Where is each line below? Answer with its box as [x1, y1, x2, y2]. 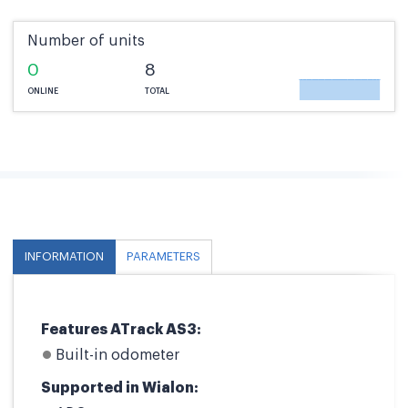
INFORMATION [25, 251, 104, 262]
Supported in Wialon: [41, 381, 199, 395]
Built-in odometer [56, 348, 180, 362]
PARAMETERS [127, 251, 200, 262]
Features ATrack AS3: [41, 322, 201, 337]
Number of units [27, 34, 145, 48]
